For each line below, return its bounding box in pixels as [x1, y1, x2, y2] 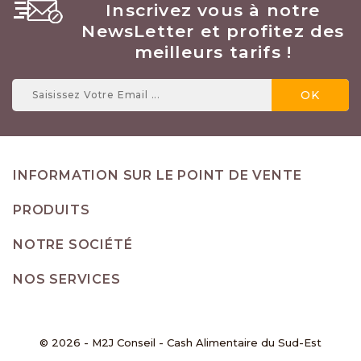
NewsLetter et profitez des [81, 20, 345, 41]
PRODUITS [13, 201, 90, 218]
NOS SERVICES [13, 271, 121, 287]
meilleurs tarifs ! [134, 41, 293, 62]
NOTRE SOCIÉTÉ [13, 236, 133, 252]
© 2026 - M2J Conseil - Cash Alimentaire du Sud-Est [39, 335, 322, 349]
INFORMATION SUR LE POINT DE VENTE [13, 167, 302, 183]
